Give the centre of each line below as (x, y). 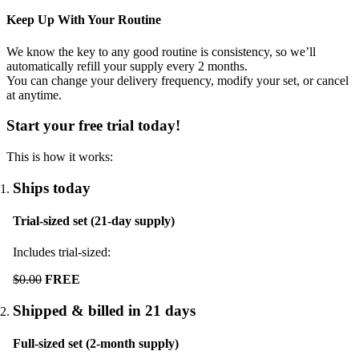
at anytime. (34, 95)
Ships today (52, 188)
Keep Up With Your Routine (84, 20)
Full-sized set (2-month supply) (96, 344)
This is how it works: (60, 157)
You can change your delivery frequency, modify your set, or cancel (177, 80)
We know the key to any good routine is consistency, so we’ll (161, 51)
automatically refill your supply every (102, 66)
